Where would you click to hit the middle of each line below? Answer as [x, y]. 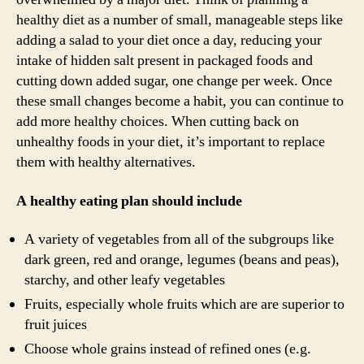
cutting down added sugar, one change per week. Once [174, 81]
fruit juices [56, 325]
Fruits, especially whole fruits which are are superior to [184, 305]
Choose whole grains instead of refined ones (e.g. [168, 349]
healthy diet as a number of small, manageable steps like [180, 20]
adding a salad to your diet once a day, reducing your [169, 41]
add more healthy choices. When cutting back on [158, 122]
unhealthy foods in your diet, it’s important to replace [171, 142]
